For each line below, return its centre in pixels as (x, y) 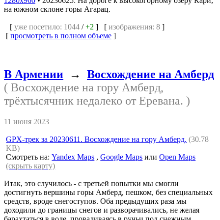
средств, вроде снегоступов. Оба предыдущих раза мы (95, 201)
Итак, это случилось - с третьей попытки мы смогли (91, 183)
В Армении (34, 74)
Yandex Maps (73, 157)
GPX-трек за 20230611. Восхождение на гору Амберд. (96, 139)
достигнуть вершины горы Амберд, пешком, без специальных (108, 192)
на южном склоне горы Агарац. (57, 9)
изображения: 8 (134, 27)
